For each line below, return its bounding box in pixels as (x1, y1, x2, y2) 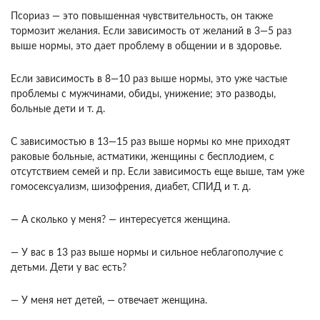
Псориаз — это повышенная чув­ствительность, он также (11, 11, 273, 21)
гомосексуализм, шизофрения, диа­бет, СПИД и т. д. (11, 182, 251, 192)
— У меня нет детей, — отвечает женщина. (11, 296, 207, 306)
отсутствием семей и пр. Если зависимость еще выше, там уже (11, 167, 304, 177)
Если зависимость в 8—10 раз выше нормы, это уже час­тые (11, 74, 287, 84)
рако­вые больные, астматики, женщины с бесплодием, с (11, 152, 274, 162)
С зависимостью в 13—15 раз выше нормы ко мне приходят (11, 137, 290, 147)
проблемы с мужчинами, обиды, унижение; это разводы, (11, 89, 276, 99)
